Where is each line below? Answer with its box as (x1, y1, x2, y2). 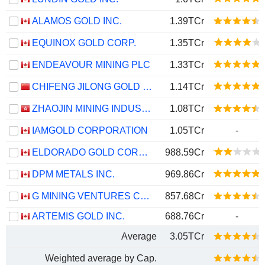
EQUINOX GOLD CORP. (32, 38, 136, 48)
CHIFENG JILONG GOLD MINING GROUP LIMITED (143, 82, 152, 92)
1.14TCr (170, 82, 204, 92)
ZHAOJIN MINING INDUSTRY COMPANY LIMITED (141, 104, 151, 114)
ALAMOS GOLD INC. (32, 16, 122, 26)
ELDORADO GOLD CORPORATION (138, 147, 148, 157)
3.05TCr (170, 231, 204, 241)
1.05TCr (170, 125, 204, 135)
